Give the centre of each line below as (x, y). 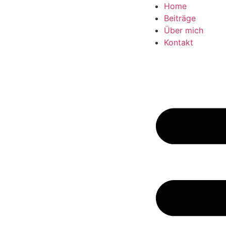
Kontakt (179, 42)
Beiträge (180, 18)
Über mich (184, 30)
